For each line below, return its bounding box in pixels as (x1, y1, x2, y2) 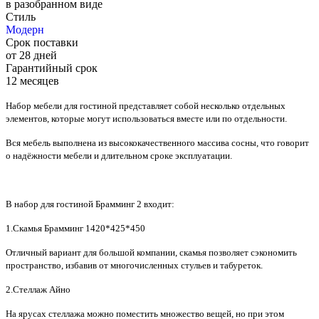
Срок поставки (6, 36, 78, 49)
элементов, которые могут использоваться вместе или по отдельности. (6, 113, 287, 125)
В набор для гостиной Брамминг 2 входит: (6, 199, 174, 210)
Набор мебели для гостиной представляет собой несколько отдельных (6, 100, 286, 112)
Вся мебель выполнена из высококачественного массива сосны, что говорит (6, 137, 309, 149)
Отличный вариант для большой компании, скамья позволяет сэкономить (6, 247, 297, 258)
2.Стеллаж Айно (6, 284, 70, 296)
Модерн (6, 23, 44, 36)
